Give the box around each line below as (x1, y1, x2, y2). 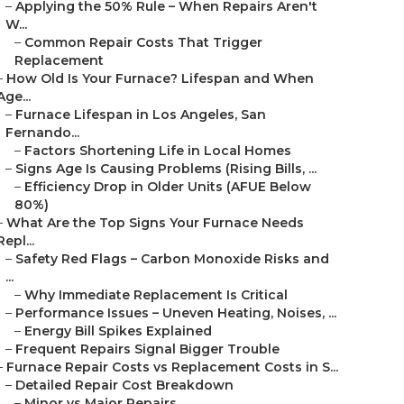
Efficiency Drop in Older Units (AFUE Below (24, 179, 311, 195)
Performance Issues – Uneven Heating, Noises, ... (15, 305, 336, 321)
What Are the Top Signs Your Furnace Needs (6, 215, 304, 231)
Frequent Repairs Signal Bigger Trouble (15, 341, 280, 357)
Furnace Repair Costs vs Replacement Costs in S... (6, 359, 338, 375)
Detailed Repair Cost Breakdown (15, 377, 234, 393)
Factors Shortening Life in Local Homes (24, 142, 291, 159)
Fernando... (5, 124, 79, 141)
